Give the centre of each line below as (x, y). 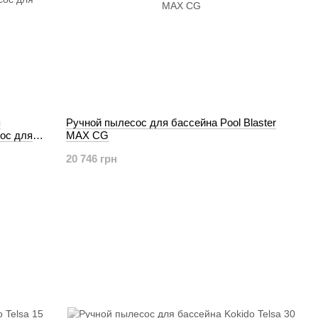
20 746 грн (92, 159)
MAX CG (88, 135)
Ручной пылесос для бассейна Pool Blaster (171, 122)
